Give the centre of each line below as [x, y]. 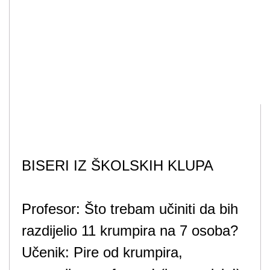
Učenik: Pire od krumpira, [102, 253]
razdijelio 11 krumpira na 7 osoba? [130, 231]
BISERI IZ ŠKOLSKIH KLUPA [118, 166]
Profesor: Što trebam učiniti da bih [130, 209]
